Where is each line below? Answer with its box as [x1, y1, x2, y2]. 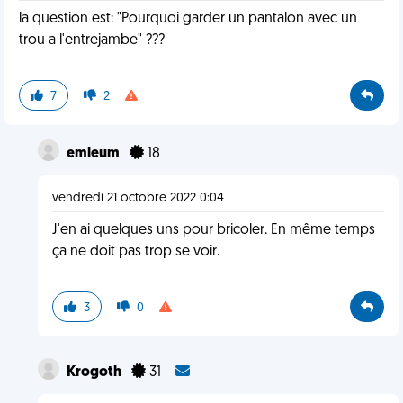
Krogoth [66, 365, 124, 380]
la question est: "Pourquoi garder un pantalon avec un [19, 12, 357, 26]
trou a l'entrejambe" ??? [19, 33, 165, 48]
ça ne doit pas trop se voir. [51, 245, 219, 259]
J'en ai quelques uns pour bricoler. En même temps [51, 223, 375, 237]
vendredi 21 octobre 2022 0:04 [51, 192, 224, 205]
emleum [66, 147, 122, 161]
